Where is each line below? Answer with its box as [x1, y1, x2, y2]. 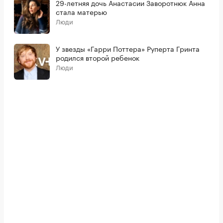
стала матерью [56, 5, 107, 17]
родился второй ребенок [56, 51, 139, 63]
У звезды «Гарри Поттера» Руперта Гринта [56, 42, 200, 54]
